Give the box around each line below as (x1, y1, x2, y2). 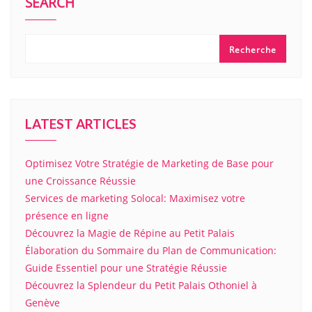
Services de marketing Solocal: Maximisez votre (25, 191, 245, 205)
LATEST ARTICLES (25, 115, 136, 132)
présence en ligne (25, 208, 109, 222)
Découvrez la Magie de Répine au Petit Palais (25, 226, 235, 240)
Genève (25, 295, 60, 309)
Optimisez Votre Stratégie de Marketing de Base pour (25, 156, 274, 170)
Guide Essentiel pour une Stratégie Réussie (25, 260, 227, 274)
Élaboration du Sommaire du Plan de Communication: (25, 243, 276, 257)
